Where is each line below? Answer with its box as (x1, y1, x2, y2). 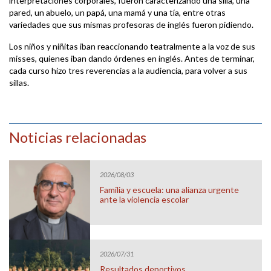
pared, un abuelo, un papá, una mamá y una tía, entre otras (9, 7, 226, 18)
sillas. (9, 77, 29, 88)
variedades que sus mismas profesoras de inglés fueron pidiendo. (9, 19, 253, 30)
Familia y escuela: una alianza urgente (100, 184, 240, 195)
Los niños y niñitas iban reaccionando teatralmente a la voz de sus (9, 41, 255, 51)
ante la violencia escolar (100, 194, 189, 205)
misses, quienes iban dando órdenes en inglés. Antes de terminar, (9, 53, 255, 64)
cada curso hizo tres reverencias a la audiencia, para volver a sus (9, 65, 247, 76)
